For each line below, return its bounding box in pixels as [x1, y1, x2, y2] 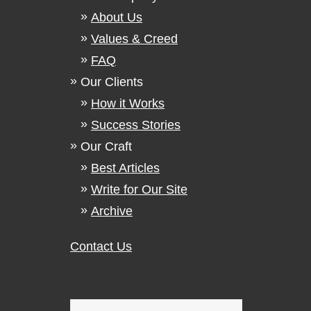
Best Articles [91, 161, 160, 175]
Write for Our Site [91, 183, 187, 196]
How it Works [91, 96, 165, 110]
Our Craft [81, 140, 132, 153]
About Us [91, 10, 142, 24]
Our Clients [81, 75, 143, 89]
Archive [91, 204, 133, 218]
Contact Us [70, 239, 132, 253]
